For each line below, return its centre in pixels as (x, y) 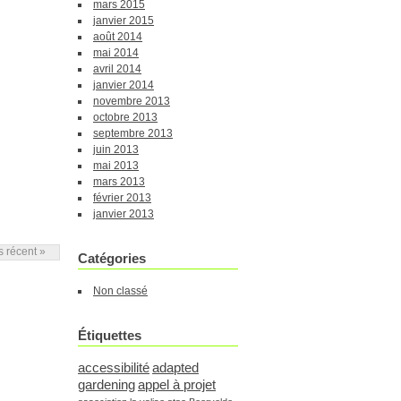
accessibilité (114, 368)
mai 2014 (116, 53)
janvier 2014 (124, 85)
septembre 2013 (133, 134)
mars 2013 (119, 182)
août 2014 (118, 37)
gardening (107, 385)
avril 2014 (117, 69)
